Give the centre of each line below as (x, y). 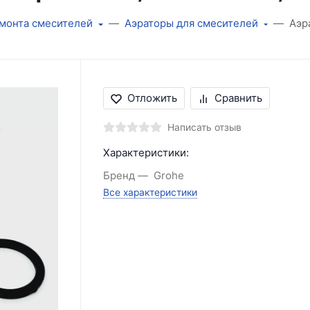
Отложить (152, 98)
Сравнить (238, 98)
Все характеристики (150, 193)
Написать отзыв (204, 128)
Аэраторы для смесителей (191, 24)
